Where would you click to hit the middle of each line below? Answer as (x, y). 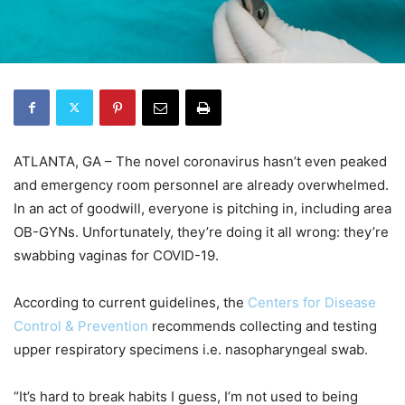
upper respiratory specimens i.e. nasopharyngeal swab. (191, 349)
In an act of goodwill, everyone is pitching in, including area (202, 208)
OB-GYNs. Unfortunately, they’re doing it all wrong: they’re (201, 231)
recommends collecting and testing (263, 325)
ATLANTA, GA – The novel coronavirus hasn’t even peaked (200, 161)
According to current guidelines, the (131, 302)
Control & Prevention (81, 325)
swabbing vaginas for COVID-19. (116, 255)
